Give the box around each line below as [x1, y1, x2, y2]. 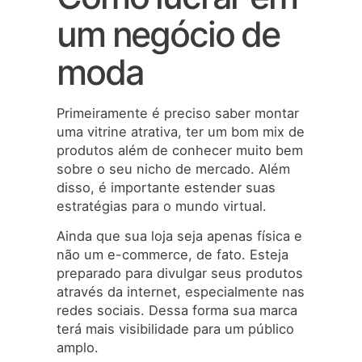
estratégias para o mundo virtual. [57, 198, 267, 215]
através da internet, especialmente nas [57, 284, 305, 301]
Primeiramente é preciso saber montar [57, 105, 299, 122]
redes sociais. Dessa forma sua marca [57, 302, 297, 319]
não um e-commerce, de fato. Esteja [57, 246, 288, 263]
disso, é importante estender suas [57, 179, 276, 196]
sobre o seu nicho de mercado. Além [57, 161, 290, 178]
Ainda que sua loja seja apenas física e [57, 228, 302, 245]
